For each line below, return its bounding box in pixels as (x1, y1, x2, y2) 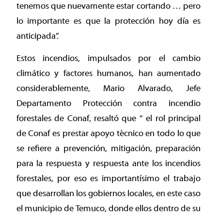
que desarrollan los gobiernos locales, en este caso (16, 188, 201, 199)
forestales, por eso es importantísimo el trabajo (16, 173, 201, 184)
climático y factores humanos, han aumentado (16, 68, 201, 79)
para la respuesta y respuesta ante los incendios (16, 158, 201, 169)
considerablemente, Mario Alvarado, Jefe (16, 83, 201, 94)
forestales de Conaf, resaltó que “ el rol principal (16, 113, 201, 124)
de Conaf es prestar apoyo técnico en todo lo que (16, 128, 201, 139)
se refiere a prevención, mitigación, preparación (16, 143, 201, 154)
